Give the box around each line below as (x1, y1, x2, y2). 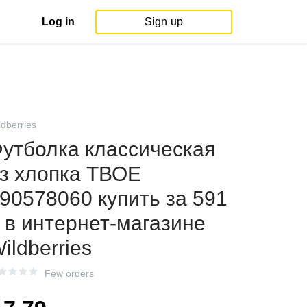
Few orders (45, 268, 94, 279)
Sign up (144, 15, 184, 27)
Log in (42, 15, 75, 27)
